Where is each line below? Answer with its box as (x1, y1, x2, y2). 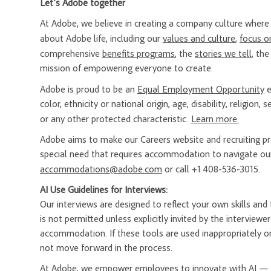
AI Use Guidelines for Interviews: (40, 183, 168, 196)
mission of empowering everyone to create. (40, 62, 213, 74)
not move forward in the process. (40, 241, 172, 254)
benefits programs (102, 47, 175, 60)
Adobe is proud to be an (40, 83, 137, 96)
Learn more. (191, 113, 239, 125)
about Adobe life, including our (40, 32, 163, 45)
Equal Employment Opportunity (137, 83, 264, 96)
